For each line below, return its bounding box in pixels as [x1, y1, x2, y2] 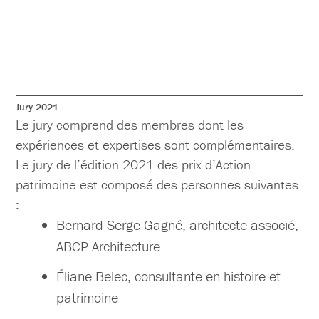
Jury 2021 [16, 100, 59, 114]
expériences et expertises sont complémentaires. [16, 136, 296, 154]
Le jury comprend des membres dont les [16, 116, 244, 134]
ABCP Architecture [56, 237, 161, 256]
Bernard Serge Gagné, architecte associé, [56, 216, 299, 234]
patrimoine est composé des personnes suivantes [16, 176, 299, 194]
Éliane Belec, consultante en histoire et [56, 267, 281, 286]
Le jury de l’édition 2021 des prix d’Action [16, 156, 251, 174]
